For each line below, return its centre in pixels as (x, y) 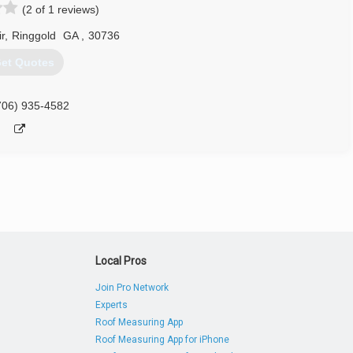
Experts (112, 305)
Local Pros (121, 261)
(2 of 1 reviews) (61, 9)
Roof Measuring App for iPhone (163, 340)
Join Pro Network (132, 288)
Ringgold (33, 35)
